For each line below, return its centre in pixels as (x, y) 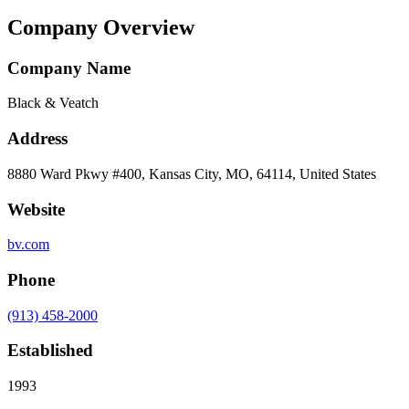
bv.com (28, 245)
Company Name (69, 68)
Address (37, 139)
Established (50, 351)
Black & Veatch (53, 103)
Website (36, 209)
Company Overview (101, 27)
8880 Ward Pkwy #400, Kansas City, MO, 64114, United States (192, 173)
